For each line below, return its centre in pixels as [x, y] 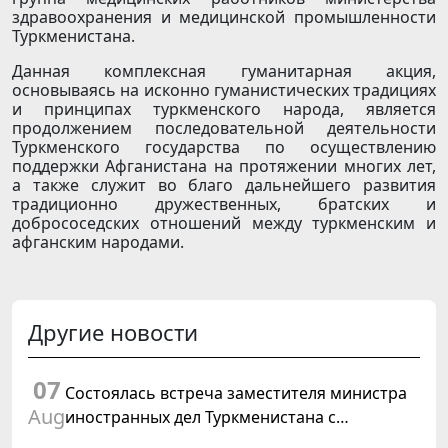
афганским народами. [98, 242]
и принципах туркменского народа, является [224, 109]
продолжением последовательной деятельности [224, 128]
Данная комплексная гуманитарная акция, [224, 71]
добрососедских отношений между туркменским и [224, 223]
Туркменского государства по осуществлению [224, 147]
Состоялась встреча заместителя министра [236, 393]
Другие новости [113, 332]
